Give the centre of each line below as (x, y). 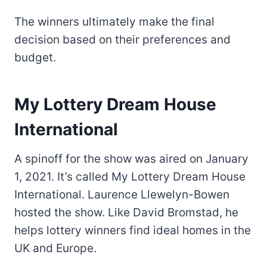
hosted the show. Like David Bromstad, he (126, 212)
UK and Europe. (55, 248)
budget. (35, 57)
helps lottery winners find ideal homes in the (133, 230)
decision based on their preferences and (122, 39)
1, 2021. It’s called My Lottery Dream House (130, 176)
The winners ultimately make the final (114, 21)
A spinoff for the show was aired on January (131, 159)
